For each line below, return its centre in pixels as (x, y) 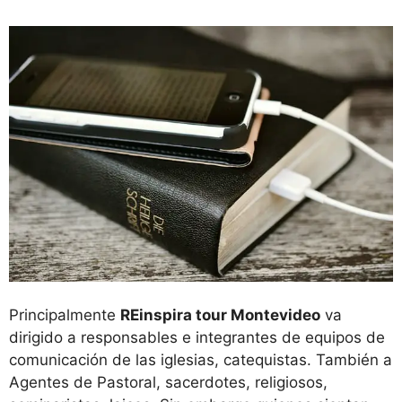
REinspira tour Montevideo (220, 315)
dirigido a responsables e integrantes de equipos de (197, 338)
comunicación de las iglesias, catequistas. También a (201, 360)
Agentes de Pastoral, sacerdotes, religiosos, (168, 383)
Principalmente (65, 315)
